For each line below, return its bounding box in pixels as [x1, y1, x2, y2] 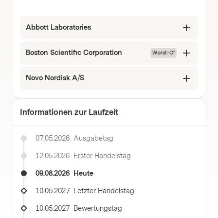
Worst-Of [152, 50, 175, 56]
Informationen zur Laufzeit [20, 107, 118, 117]
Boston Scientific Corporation [26, 49, 122, 57]
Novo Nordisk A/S [26, 74, 84, 82]
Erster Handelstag [73, 152, 131, 160]
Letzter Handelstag [73, 187, 134, 195]
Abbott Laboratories [26, 23, 91, 32]
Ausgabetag [73, 134, 113, 143]
